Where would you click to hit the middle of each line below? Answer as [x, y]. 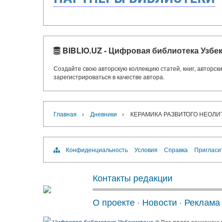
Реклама [202, 202]
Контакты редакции [133, 178]
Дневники [104, 114]
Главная [65, 114]
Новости [160, 202]
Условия [146, 150]
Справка [176, 150]
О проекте [114, 202]
